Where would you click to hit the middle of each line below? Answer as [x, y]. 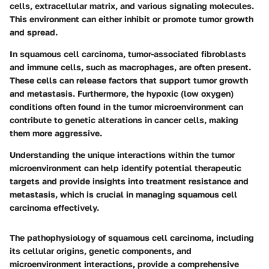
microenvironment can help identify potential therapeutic [125, 168]
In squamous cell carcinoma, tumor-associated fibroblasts [128, 54]
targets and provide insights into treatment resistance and [129, 181]
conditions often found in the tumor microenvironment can [126, 107]
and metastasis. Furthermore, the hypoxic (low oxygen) [122, 94]
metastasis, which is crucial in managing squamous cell [123, 195]
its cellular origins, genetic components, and [101, 251]
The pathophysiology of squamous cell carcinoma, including [132, 238]
